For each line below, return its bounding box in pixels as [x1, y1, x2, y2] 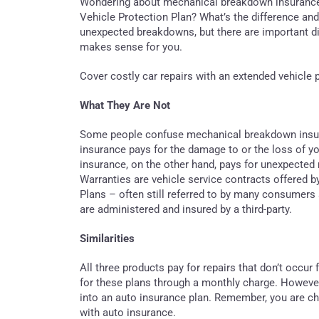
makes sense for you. [80, 40, 182, 53]
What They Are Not [80, 98, 170, 112]
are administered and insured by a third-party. [80, 202, 292, 216]
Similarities [80, 231, 135, 245]
